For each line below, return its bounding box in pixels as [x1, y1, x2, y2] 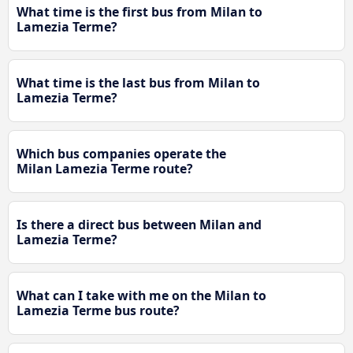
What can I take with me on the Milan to [17, 287, 266, 305]
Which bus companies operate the [17, 145, 226, 163]
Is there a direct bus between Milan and [17, 216, 262, 234]
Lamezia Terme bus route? [17, 302, 180, 320]
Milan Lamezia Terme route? [17, 160, 193, 178]
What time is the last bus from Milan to [17, 74, 260, 92]
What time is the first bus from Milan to [17, 3, 262, 21]
